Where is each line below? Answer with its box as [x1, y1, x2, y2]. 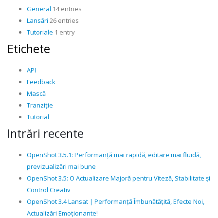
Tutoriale [27, 28, 53, 36]
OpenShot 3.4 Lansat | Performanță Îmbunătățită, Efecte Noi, [27, 197, 204, 206]
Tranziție [27, 101, 53, 109]
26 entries [48, 16, 79, 25]
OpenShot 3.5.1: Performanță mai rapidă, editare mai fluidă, [27, 150, 201, 159]
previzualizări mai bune [27, 162, 96, 171]
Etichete [7, 41, 50, 56]
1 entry [53, 28, 75, 36]
